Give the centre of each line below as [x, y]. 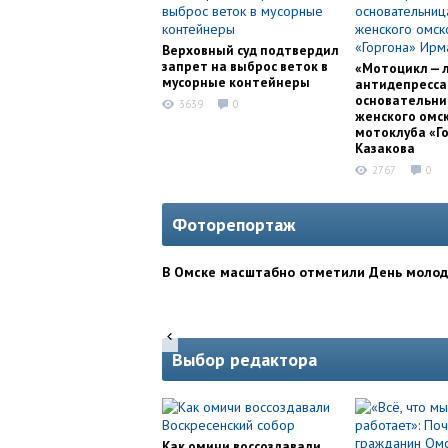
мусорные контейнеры [236, 82]
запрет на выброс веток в [245, 66]
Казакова [385, 148]
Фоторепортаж [234, 225]
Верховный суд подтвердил [250, 50]
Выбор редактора [244, 360]
